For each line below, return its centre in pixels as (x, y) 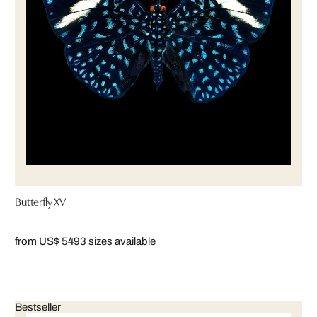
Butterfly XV (41, 201)
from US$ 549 (47, 241)
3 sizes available (118, 241)
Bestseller (38, 307)
